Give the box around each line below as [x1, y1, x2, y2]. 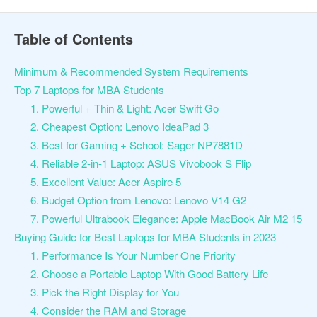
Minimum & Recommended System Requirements [14, 63, 248, 79]
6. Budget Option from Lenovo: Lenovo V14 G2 [30, 192, 246, 207]
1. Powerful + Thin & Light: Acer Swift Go [30, 100, 219, 115]
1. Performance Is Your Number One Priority [30, 247, 238, 263]
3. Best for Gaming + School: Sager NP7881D [30, 137, 243, 152]
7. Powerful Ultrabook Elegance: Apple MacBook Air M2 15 [30, 210, 302, 226]
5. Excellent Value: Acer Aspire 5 [30, 173, 181, 189]
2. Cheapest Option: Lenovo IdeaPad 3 [30, 118, 209, 134]
